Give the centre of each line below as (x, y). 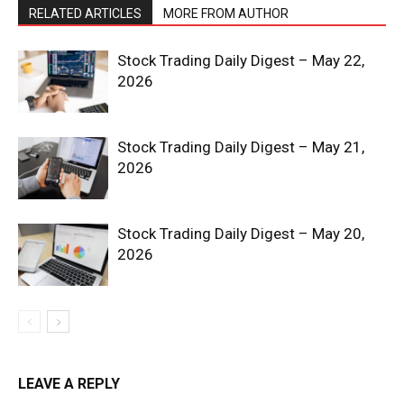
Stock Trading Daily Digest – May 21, (241, 147)
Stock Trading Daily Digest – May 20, (241, 233)
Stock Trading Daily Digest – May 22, (241, 60)
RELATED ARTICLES (85, 13)
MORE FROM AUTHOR (226, 13)
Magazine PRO (202, 384)
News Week (202, 362)
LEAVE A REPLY (69, 383)
